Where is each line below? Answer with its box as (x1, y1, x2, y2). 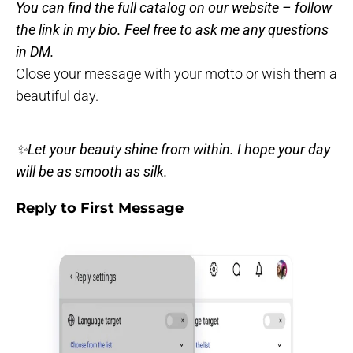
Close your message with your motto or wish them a (16, 65, 337, 82)
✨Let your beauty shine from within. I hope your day (16, 140, 330, 158)
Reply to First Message (16, 199, 184, 217)
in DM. (16, 43, 54, 60)
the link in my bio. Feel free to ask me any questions (16, 20, 329, 38)
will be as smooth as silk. (16, 162, 168, 180)
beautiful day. (16, 87, 98, 104)
